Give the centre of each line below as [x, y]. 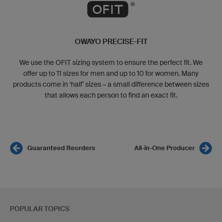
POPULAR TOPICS [40, 208]
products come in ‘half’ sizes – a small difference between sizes [111, 84]
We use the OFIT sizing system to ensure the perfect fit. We [111, 62]
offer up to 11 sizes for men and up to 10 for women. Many [111, 73]
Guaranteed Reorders [61, 148]
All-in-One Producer [165, 148]
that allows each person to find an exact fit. [111, 95]
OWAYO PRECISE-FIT [111, 41]
